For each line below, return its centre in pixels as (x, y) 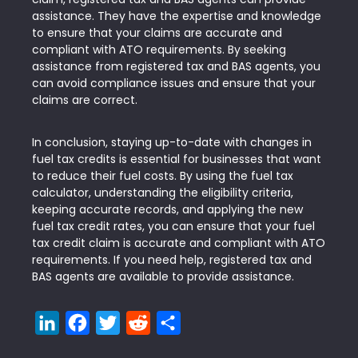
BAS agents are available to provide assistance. (163, 276)
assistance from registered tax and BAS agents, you (176, 66)
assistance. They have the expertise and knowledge (177, 16)
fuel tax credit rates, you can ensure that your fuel (173, 226)
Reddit (170, 322)
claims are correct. (85, 100)
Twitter (143, 322)
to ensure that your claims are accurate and (157, 33)
